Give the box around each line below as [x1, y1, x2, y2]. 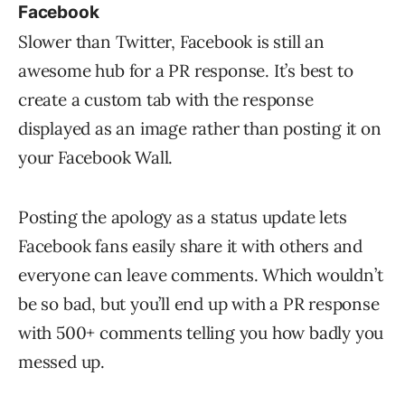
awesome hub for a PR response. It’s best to [18, 60, 353, 81]
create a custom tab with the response [18, 89, 314, 110]
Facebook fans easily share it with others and [18, 235, 363, 257]
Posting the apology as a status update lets [18, 206, 347, 228]
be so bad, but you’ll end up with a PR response [18, 293, 380, 315]
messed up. [18, 351, 106, 372]
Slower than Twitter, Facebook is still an [18, 31, 325, 52]
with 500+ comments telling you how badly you [18, 322, 384, 344]
